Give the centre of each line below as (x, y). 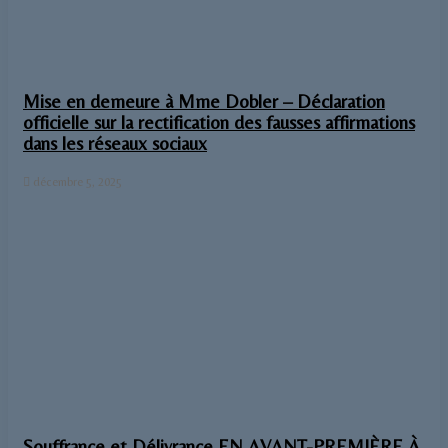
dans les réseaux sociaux (115, 143)
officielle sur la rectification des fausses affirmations (219, 122)
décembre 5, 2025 (77, 181)
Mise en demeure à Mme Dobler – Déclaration (204, 101)
